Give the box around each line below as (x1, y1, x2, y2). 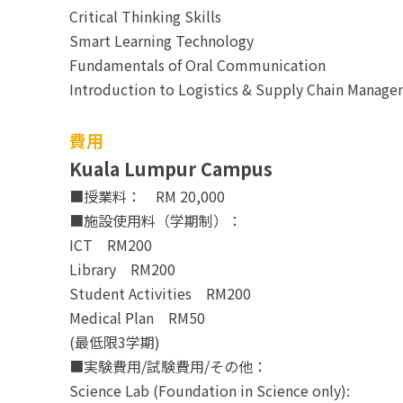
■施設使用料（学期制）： (69, 210, 242, 231)
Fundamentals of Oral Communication (69, 54, 326, 76)
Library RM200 (69, 258, 175, 280)
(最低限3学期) (69, 331, 160, 353)
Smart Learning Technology (69, 30, 254, 51)
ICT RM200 (69, 234, 152, 255)
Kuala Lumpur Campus (69, 156, 273, 182)
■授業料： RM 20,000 (69, 185, 225, 207)
